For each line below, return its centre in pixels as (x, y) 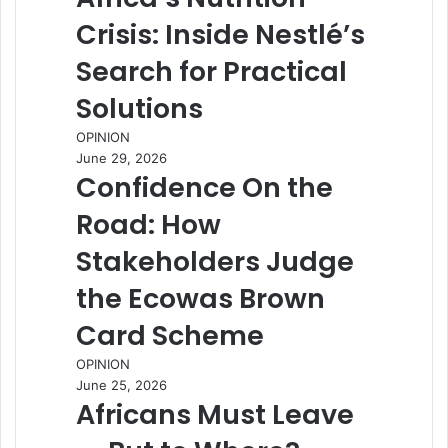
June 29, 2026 (121, 157)
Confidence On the (204, 187)
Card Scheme (170, 335)
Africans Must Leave (215, 414)
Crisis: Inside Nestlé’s (220, 34)
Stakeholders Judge (215, 261)
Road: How (148, 224)
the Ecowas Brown (200, 298)
